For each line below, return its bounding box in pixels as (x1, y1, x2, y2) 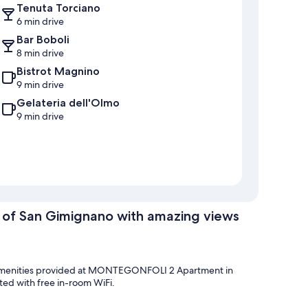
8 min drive (16, 47, 64, 60)
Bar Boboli (16, 33, 69, 47)
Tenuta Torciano (16, 1, 100, 15)
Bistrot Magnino (16, 65, 100, 78)
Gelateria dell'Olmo (16, 96, 120, 110)
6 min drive (16, 15, 64, 28)
